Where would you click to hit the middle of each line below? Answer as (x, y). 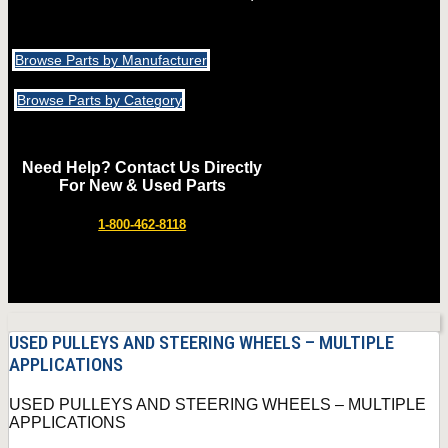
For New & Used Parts (142, 185)
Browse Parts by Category (100, 99)
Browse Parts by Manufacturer (111, 59)
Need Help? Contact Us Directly (142, 167)
